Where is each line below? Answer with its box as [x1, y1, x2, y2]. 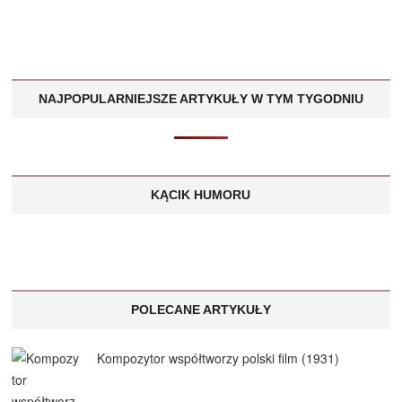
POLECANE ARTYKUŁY [130, 302, 271, 317]
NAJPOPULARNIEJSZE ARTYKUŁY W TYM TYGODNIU [38, 92, 363, 106]
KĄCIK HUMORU [151, 188, 251, 202]
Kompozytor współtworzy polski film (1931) [97, 349, 340, 367]
